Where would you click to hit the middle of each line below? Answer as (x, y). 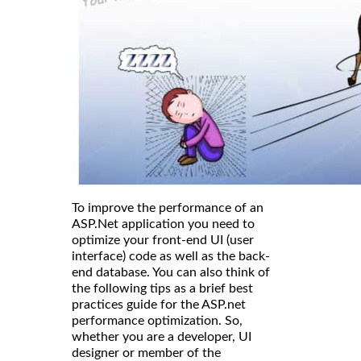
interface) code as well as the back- (171, 257)
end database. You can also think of (171, 273)
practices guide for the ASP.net (159, 305)
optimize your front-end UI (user (163, 241)
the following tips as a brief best (162, 289)
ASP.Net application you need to (163, 224)
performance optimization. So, (157, 321)
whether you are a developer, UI (162, 337)
